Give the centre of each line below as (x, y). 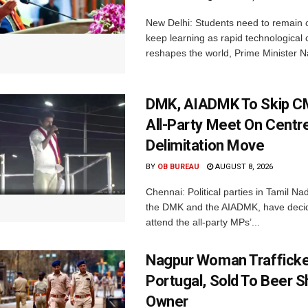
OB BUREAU (178, 167)
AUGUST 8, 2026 (243, 167)
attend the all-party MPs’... (203, 222)
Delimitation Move (205, 146)
